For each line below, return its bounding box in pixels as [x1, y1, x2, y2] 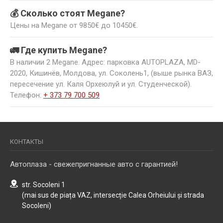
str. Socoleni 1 [22, 181, 65, 189]
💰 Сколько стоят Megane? [10, 8, 125, 19]
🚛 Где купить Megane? [10, 45, 107, 56]
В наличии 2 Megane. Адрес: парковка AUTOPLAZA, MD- [10, 58, 201, 67]
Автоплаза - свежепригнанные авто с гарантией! [10, 160, 178, 169]
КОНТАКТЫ [10, 138, 43, 146]
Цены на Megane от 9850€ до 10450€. [10, 21, 138, 30]
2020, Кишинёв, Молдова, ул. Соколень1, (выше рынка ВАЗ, [10, 69, 213, 78]
